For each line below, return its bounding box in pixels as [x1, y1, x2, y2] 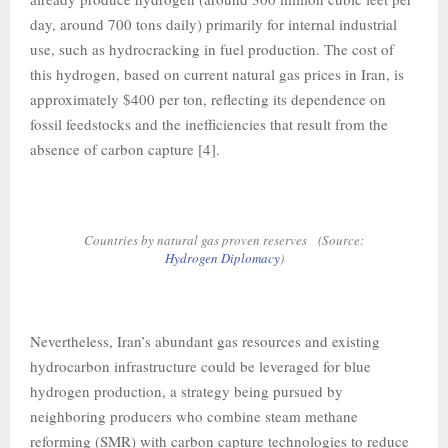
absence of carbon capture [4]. [30, 139, 220, 159]
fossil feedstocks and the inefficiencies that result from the [30, 114, 388, 134]
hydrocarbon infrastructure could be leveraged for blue [30, 355, 371, 376]
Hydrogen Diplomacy [164, 249, 280, 267]
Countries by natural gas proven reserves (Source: [84, 231, 364, 249]
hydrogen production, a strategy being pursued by [30, 380, 343, 401]
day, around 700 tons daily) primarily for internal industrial [30, 14, 397, 34]
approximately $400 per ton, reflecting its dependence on [30, 89, 386, 109]
